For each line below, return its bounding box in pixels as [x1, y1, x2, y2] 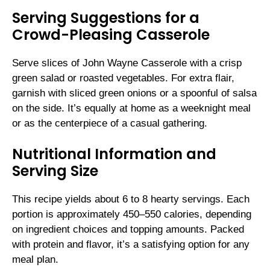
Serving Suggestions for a [12, 7, 199, 28]
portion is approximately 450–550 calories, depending [12, 209, 251, 221]
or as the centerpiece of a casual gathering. [12, 117, 207, 129]
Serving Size [12, 161, 98, 181]
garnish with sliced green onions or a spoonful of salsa [12, 87, 257, 99]
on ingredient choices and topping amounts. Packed [12, 224, 244, 236]
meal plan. [12, 254, 58, 266]
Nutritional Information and [12, 144, 216, 165]
